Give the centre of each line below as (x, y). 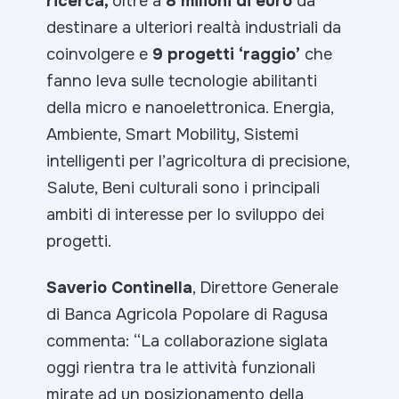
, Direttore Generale (266, 288)
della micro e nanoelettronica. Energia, (190, 108)
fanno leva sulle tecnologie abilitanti (182, 81)
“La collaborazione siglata (231, 342)
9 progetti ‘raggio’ (227, 55)
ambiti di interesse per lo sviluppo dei (186, 215)
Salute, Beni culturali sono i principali (183, 188)
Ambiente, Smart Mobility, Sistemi (173, 135)
